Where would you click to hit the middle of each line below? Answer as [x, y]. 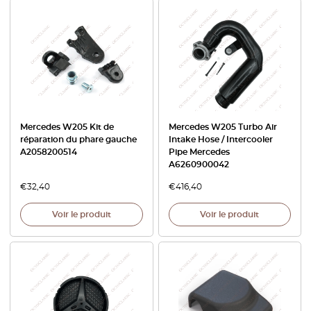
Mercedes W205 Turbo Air [222, 127]
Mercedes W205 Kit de [67, 127]
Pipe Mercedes [199, 152]
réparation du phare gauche [78, 140]
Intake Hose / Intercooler [220, 140]
